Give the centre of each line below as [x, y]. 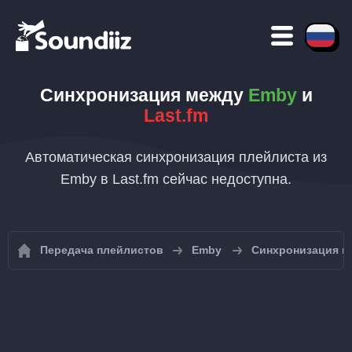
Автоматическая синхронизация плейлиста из [176, 157]
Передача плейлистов [102, 250]
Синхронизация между [144, 95]
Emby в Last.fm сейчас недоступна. [176, 179]
